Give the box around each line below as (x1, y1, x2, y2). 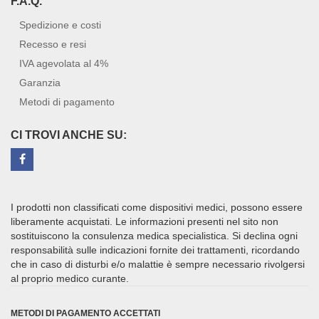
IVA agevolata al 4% (19, 58, 108, 70)
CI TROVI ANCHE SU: (11, 129, 127, 142)
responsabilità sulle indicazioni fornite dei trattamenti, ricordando (11, 244, 300, 256)
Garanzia (19, 77, 61, 89)
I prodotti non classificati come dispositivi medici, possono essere (11, 202, 303, 214)
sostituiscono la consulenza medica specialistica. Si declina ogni (11, 230, 298, 242)
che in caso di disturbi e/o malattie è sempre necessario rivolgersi (11, 258, 305, 271)
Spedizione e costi (19, 19, 101, 31)
